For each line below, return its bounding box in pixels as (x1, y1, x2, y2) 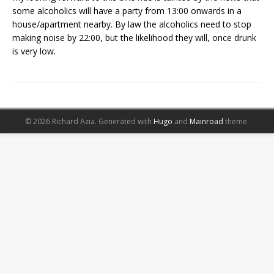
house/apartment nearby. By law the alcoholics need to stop (12, 18, 251, 31)
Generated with (98, 116, 154, 127)
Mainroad (190, 116, 223, 127)
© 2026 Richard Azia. (25, 116, 98, 127)
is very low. (12, 45, 56, 57)
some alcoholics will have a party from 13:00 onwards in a (12, 5, 242, 17)
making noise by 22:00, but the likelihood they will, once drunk (12, 32, 256, 44)
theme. (223, 116, 249, 127)
